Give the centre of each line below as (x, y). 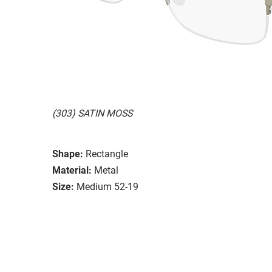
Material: (72, 170)
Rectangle (107, 154)
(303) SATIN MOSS (92, 113)
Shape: (68, 154)
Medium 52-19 (107, 186)
